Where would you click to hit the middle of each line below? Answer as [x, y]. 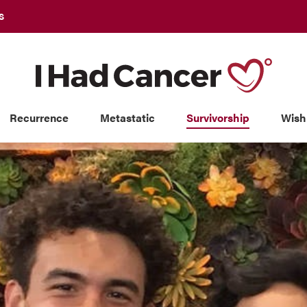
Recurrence [39, 117]
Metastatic [127, 117]
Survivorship [218, 117]
